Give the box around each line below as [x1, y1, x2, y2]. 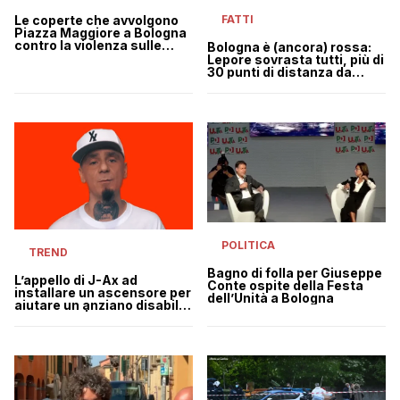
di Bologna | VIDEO [14, 309, 132, 325]
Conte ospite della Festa [207, 277, 363, 293]
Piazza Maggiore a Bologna [14, 25, 187, 40]
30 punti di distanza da [207, 64, 352, 80]
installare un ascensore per [14, 284, 191, 300]
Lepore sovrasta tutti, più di [207, 52, 384, 68]
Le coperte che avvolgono [14, 12, 179, 28]
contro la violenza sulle [14, 37, 162, 53]
